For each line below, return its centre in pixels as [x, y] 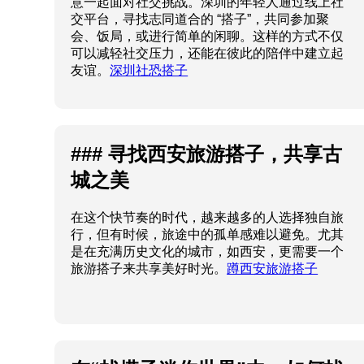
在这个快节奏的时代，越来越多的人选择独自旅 [208, 218]
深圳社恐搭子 [149, 71]
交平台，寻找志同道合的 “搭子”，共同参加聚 [200, 19]
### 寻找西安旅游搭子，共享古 [207, 154]
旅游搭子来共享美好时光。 [149, 269]
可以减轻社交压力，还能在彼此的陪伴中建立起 [208, 54]
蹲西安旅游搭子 [273, 269]
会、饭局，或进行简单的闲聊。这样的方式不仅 [208, 37]
